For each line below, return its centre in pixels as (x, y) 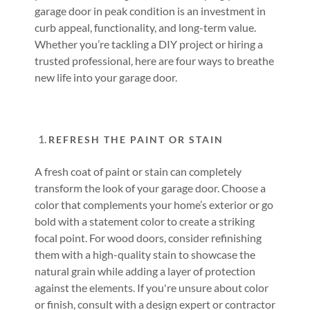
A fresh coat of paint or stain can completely (138, 171)
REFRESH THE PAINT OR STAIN (136, 139)
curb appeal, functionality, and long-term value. (145, 27)
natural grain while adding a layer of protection (145, 271)
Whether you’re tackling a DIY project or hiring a (149, 44)
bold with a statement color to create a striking (145, 221)
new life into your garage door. (106, 77)
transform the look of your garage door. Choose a (150, 188)
